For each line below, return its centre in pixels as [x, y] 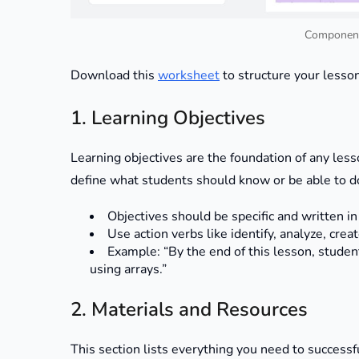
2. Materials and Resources [189, 310]
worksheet [189, 76]
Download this [114, 76]
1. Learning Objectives [168, 118]
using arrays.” [128, 270]
